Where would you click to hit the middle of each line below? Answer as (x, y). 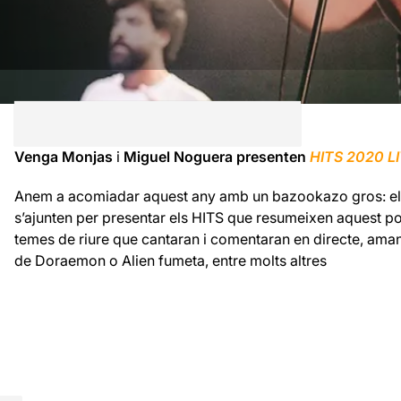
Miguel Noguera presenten (214, 156)
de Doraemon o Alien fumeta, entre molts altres (170, 260)
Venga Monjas (65, 156)
